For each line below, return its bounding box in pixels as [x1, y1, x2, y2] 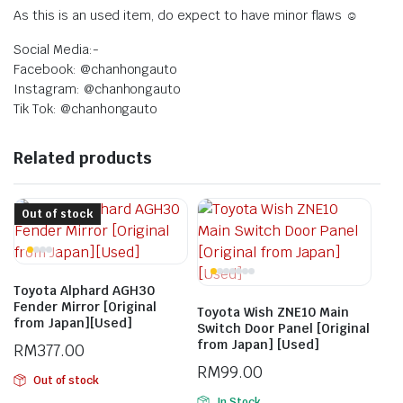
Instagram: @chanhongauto [13, 81, 182, 97]
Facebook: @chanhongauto [13, 61, 178, 77]
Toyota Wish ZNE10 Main [197, 304, 349, 320]
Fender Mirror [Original [13, 299, 157, 315]
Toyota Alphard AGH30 [13, 282, 155, 299]
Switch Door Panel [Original [197, 320, 370, 336]
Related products [13, 148, 152, 168]
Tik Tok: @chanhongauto [13, 101, 158, 117]
